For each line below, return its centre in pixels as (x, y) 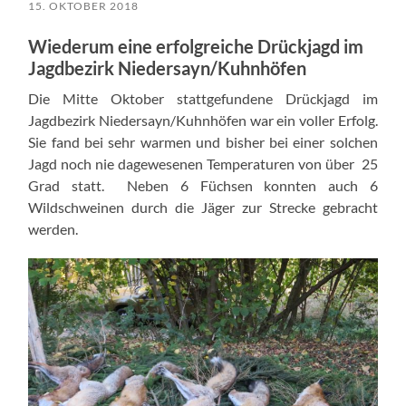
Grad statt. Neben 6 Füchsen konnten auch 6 (203, 185)
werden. (53, 228)
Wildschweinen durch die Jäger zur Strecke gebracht (203, 207)
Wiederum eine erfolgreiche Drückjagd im (196, 46)
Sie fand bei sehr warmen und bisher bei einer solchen (203, 141)
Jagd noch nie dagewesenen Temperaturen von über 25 (203, 163)
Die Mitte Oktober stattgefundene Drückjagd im (203, 98)
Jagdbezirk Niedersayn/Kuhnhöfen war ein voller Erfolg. (203, 120)
